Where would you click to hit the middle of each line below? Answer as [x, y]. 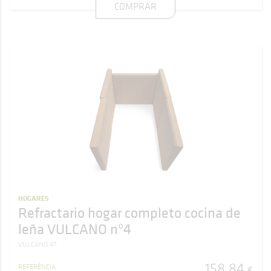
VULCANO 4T [38, 244]
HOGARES [34, 198]
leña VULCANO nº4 [75, 229]
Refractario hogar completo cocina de [129, 212]
